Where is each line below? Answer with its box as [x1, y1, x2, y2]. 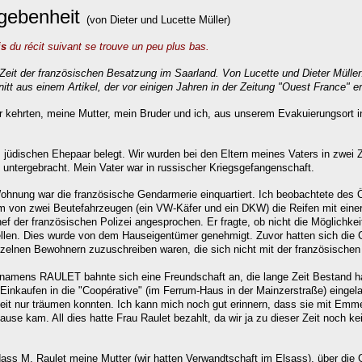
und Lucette [141, 14, 199, 26]
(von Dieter [83, 14, 141, 26]
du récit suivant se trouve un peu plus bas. [6, 40, 209, 53]
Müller [199, 14, 227, 26]
